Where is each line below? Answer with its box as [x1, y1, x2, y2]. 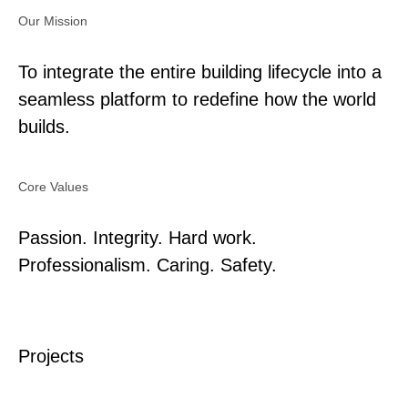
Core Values [18, 178, 88, 194]
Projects [18, 345, 84, 366]
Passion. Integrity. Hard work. [18, 227, 257, 248]
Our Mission [18, 13, 87, 28]
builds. [18, 116, 70, 137]
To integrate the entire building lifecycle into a [18, 61, 382, 82]
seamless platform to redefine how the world [18, 88, 376, 109]
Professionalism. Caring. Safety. [18, 254, 277, 275]
